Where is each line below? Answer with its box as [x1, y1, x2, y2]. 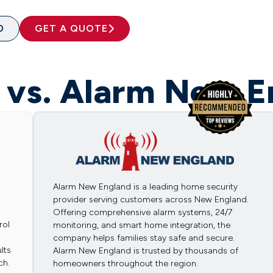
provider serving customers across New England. [53, 194, 249, 205]
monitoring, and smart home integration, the [53, 220, 230, 231]
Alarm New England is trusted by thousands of [53, 246, 238, 257]
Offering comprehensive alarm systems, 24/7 [53, 207, 232, 218]
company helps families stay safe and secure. [53, 233, 235, 244]
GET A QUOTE [35, 22, 108, 34]
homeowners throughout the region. [53, 258, 198, 269]
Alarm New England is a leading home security [53, 182, 238, 193]
